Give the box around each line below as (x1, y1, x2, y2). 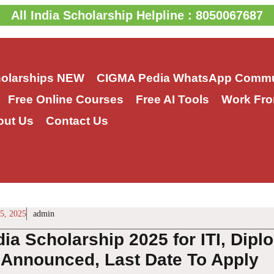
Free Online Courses (7, 93, 124, 106)
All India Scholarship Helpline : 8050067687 (11, 9, 263, 22)
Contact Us (45, 114, 108, 128)
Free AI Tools (135, 93, 209, 106)
